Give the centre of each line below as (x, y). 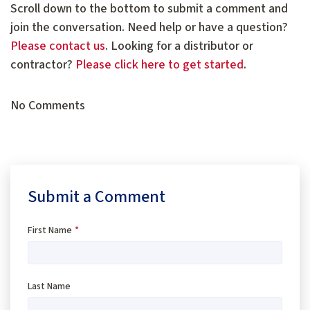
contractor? (43, 64)
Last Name (49, 287)
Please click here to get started (159, 64)
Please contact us (58, 46)
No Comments (48, 105)
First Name (50, 230)
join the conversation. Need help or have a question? (149, 27)
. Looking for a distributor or (179, 46)
